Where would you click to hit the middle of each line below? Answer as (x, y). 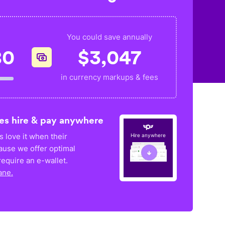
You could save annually (110, 37)
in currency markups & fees (110, 77)
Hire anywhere (148, 135)
